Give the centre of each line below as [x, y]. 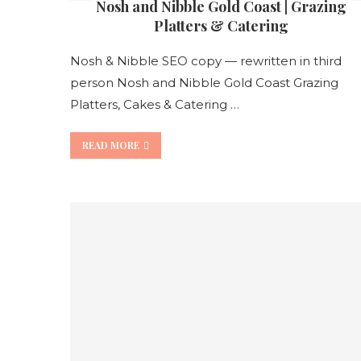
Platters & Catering [221, 25]
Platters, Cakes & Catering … [155, 104]
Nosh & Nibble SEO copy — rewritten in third [206, 60]
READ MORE [111, 145]
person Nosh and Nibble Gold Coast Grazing [204, 82]
